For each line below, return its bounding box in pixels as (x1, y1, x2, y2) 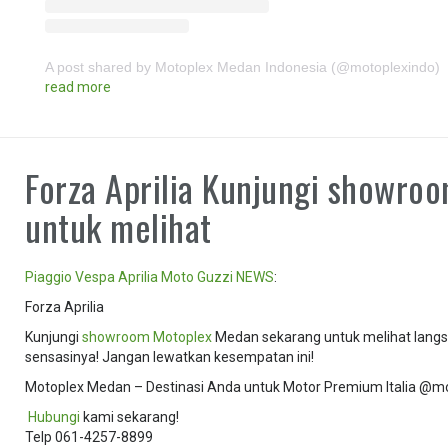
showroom (82, 328, 151, 345)
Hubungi (28, 408, 81, 425)
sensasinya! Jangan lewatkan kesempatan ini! (25, 348, 315, 365)
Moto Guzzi (161, 268, 234, 285)
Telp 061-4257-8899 (25, 428, 154, 445)
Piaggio (25, 268, 73, 285)
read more (45, 78, 112, 95)
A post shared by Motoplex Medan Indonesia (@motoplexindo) (45, 58, 441, 75)
